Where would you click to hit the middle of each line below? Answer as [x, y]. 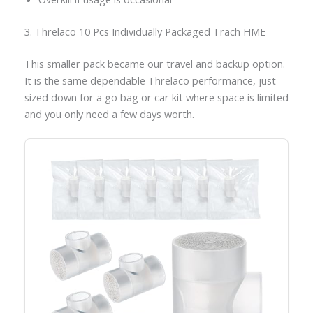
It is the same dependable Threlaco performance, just [150, 80]
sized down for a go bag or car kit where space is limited [156, 97]
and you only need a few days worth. [109, 114]
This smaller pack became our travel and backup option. [154, 63]
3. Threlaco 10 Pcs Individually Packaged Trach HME [145, 32]
